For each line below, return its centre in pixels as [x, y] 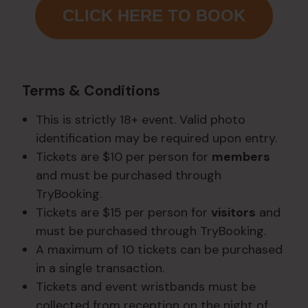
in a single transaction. [100, 268]
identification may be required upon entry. [156, 138]
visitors [233, 212]
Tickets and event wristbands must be [146, 286]
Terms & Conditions [91, 91]
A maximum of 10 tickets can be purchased [159, 249]
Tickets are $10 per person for [124, 156]
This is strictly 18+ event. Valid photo [141, 119]
